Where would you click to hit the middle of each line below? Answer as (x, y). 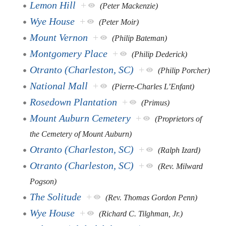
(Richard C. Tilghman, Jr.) (141, 213)
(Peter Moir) (119, 22)
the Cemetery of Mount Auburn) (81, 134)
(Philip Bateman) (140, 38)
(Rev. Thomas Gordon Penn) (152, 197)
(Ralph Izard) (179, 150)
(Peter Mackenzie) (129, 6)
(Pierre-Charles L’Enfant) (153, 86)
